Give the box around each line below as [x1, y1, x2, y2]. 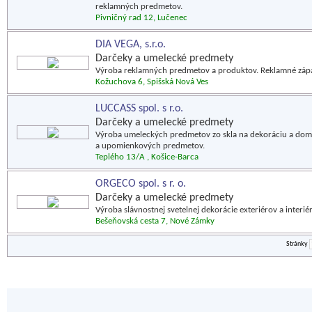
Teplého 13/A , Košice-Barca [95, 153, 198, 162]
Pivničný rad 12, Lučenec [95, 13, 187, 22]
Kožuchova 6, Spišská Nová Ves [95, 77, 208, 86]
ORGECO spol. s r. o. [95, 178, 186, 189]
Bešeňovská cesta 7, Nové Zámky [95, 217, 214, 226]
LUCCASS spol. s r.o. [95, 103, 183, 114]
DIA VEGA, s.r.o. [95, 39, 166, 50]
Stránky [286, 240, 309, 248]
